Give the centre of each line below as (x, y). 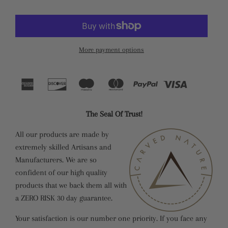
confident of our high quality (61, 172)
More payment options (111, 49)
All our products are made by (62, 134)
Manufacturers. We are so (56, 160)
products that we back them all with (71, 185)
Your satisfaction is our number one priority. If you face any (111, 218)
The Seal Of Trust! (114, 114)
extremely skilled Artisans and (63, 147)
